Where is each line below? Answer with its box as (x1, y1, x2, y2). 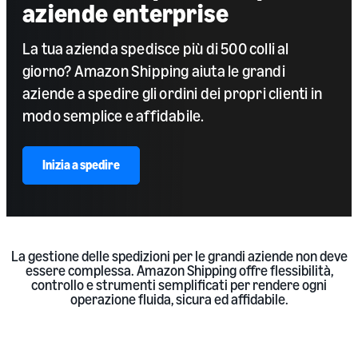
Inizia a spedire (42, 157, 120, 173)
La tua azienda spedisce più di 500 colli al (22, 39, 289, 58)
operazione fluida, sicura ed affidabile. (70, 290, 288, 308)
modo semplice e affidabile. (22, 106, 205, 125)
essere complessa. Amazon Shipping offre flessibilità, (25, 261, 333, 280)
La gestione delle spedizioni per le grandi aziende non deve (10, 247, 348, 265)
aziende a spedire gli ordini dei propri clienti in (22, 84, 323, 103)
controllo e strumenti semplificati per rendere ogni (31, 276, 327, 294)
